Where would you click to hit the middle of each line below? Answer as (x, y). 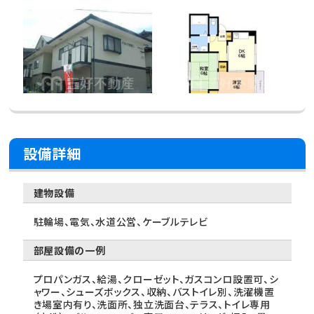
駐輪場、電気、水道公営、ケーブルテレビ (121, 222)
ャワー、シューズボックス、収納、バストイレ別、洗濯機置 (154, 292)
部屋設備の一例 (69, 251)
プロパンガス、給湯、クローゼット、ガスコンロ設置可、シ (156, 279)
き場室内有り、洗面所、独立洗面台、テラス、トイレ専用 (152, 305)
